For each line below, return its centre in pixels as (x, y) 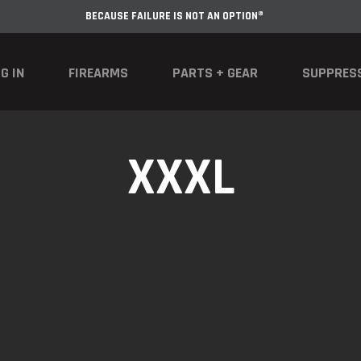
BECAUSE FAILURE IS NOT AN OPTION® (174, 16)
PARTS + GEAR (215, 73)
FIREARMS (98, 73)
